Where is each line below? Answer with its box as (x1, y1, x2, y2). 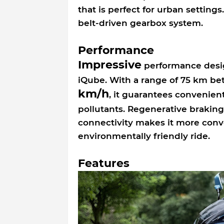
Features (77, 156, 129, 170)
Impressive (77, 57, 141, 71)
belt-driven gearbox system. (77, 17, 203, 28)
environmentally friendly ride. (77, 130, 210, 141)
